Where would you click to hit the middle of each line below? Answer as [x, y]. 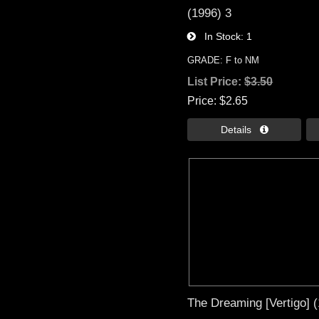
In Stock [219, 36]
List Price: [216, 81]
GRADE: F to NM [224, 60]
